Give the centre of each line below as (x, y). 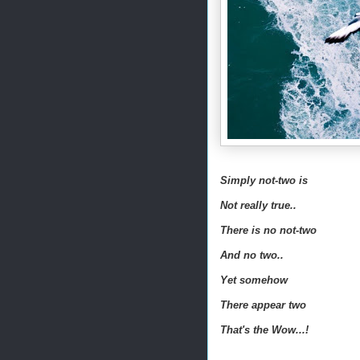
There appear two (263, 305)
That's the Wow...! (264, 330)
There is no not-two (268, 230)
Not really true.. (258, 205)
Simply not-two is (264, 180)
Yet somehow (254, 280)
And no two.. (252, 255)
